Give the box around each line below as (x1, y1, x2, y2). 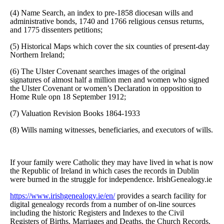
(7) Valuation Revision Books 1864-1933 (10, 108, 140, 117)
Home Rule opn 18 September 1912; (10, 92, 126, 101)
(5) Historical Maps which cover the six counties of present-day (10, 41, 209, 50)
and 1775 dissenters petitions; (10, 25, 102, 34)
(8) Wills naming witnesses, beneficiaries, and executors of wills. (10, 125, 213, 134)
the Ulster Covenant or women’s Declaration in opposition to (10, 83, 201, 92)
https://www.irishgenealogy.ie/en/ (10, 191, 115, 200)
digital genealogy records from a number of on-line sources (10, 199, 195, 208)
